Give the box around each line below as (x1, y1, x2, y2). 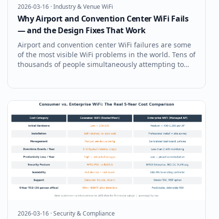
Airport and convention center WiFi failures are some (17, 40, 191, 50)
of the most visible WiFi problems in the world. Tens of (17, 50, 196, 60)
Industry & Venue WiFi (53, 2, 113, 11)
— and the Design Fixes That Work (17, 25, 146, 36)
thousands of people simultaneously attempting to (17, 60, 184, 69)
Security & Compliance (53, 209, 115, 218)
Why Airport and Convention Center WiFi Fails (17, 13, 189, 24)
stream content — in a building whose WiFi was (17, 79, 174, 89)
